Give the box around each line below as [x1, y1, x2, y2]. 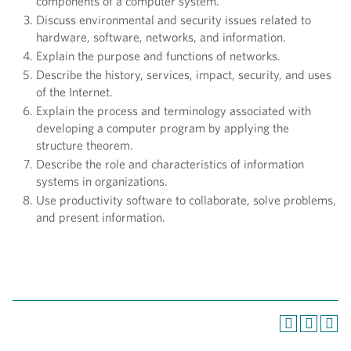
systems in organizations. [36, 174, 168, 189]
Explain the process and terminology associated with [36, 103, 311, 118]
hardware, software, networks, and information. [36, 30, 286, 45]
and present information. [36, 210, 165, 225]
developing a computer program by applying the [36, 121, 289, 136]
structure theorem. [36, 138, 133, 153]
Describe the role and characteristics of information [36, 157, 304, 172]
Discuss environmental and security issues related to [36, 13, 311, 27]
